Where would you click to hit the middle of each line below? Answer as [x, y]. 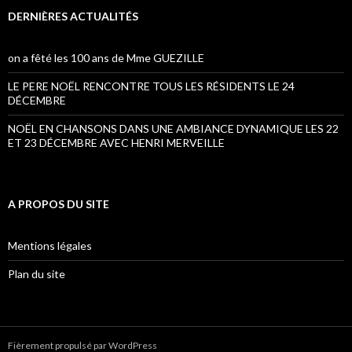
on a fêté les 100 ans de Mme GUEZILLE [106, 58]
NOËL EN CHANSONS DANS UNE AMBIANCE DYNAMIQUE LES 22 [173, 128]
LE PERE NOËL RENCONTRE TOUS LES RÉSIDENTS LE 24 [151, 86]
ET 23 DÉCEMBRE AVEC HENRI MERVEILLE [116, 143]
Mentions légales [50, 246]
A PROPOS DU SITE [59, 204]
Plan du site [37, 274]
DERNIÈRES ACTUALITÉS [73, 16]
